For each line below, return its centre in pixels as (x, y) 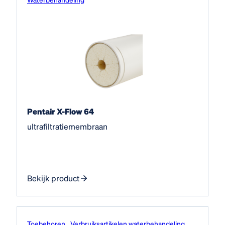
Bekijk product (53, 178)
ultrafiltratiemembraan (67, 126)
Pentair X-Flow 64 (61, 111)
